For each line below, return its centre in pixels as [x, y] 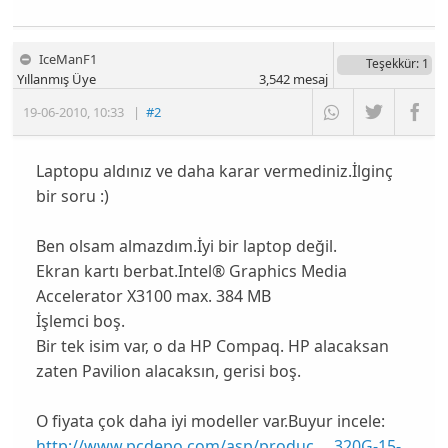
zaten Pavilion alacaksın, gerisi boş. [168, 371]
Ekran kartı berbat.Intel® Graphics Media [191, 271]
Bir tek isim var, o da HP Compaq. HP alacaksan [212, 346]
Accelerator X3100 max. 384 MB [153, 296]
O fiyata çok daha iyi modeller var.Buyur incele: [210, 421]
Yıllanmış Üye [57, 79]
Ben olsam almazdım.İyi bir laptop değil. [186, 246]
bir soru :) [72, 196]
